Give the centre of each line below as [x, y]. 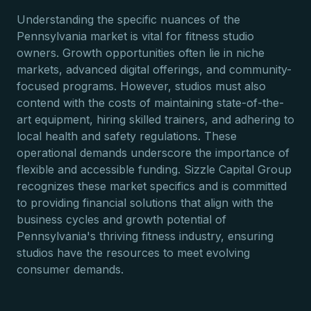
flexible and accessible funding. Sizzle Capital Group [154, 169]
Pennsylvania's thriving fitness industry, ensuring [145, 236]
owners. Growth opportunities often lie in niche [141, 53]
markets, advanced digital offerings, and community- [154, 69]
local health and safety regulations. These [127, 136]
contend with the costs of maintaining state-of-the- [150, 103]
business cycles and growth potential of [121, 219]
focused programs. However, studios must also [141, 86]
